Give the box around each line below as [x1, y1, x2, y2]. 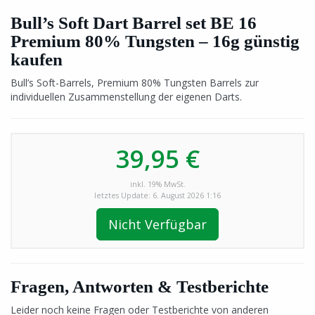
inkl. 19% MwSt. [129, 179, 186, 189]
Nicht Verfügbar [108, 216, 207, 233]
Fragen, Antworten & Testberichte [11, 277, 269, 296]
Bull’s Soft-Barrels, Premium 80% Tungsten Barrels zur [11, 76, 259, 89]
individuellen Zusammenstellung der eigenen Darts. [11, 90, 242, 103]
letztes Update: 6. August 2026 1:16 [94, 191, 221, 200]
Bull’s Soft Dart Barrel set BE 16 [11, 13, 257, 32]
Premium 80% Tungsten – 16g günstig [11, 32, 300, 51]
